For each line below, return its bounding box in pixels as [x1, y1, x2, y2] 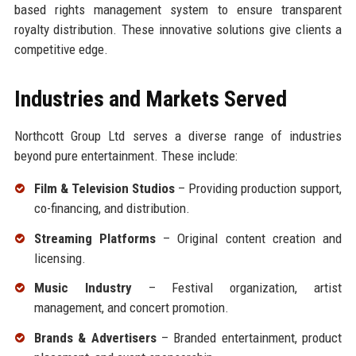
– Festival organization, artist [131, 280, 342, 296]
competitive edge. [14, 41, 108, 57]
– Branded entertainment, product [156, 330, 342, 346]
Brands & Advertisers [33, 330, 157, 346]
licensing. [33, 250, 86, 266]
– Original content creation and [155, 230, 342, 246]
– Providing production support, [174, 180, 342, 196]
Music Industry [33, 280, 132, 296]
